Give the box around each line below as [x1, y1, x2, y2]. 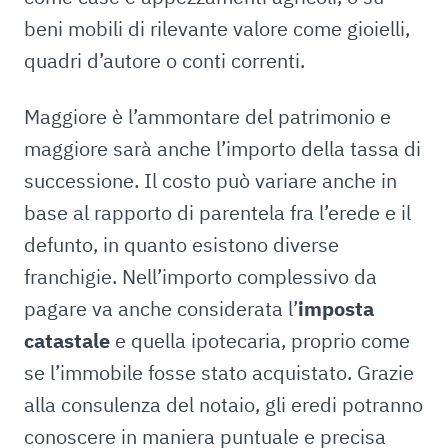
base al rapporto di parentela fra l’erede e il [24, 199, 411, 226]
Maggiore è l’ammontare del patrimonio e [24, 103, 391, 130]
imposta [298, 295, 374, 322]
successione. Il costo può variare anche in [24, 167, 397, 194]
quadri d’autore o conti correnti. [24, 47, 310, 74]
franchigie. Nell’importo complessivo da [24, 263, 377, 290]
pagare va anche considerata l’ [24, 295, 298, 322]
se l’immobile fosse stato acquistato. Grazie [24, 359, 414, 386]
